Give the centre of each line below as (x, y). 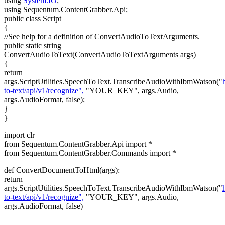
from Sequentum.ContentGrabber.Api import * (78, 144)
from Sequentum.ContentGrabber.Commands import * (90, 153)
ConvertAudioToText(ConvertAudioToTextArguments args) (100, 55)
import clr (19, 135)
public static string (33, 46)
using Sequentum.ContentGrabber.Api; (66, 10)
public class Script (33, 19)
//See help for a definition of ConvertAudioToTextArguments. (102, 37)
